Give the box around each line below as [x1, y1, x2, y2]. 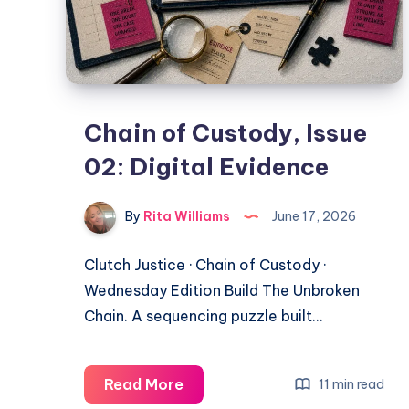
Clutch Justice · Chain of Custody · [84, 256, 326, 275]
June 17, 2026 [269, 208, 356, 225]
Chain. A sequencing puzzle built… [84, 307, 322, 326]
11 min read [316, 375, 385, 393]
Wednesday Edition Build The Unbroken [84, 281, 360, 300]
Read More [104, 375, 184, 394]
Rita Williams [141, 208, 230, 225]
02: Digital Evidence [84, 152, 329, 183]
